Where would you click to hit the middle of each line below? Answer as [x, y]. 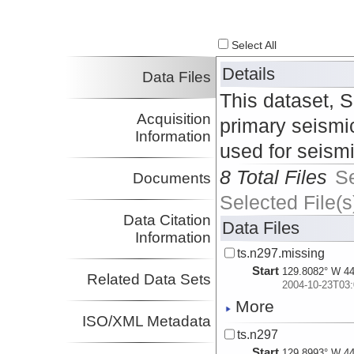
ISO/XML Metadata [147, 322]
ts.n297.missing [281, 253]
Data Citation [168, 220]
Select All [253, 46]
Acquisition [174, 119]
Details [249, 74]
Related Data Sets [149, 280]
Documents [172, 179]
